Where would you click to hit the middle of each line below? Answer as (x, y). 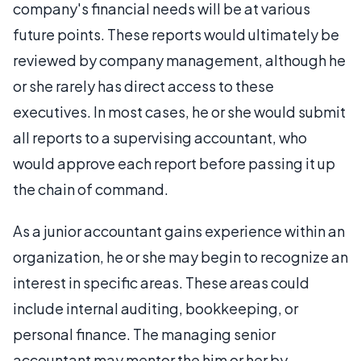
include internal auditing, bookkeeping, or (156, 308)
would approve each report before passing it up (174, 163)
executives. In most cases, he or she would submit (179, 111)
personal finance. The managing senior (144, 334)
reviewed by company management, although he (179, 60)
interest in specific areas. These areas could (161, 282)
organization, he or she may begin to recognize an (180, 256)
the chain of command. (91, 189)
